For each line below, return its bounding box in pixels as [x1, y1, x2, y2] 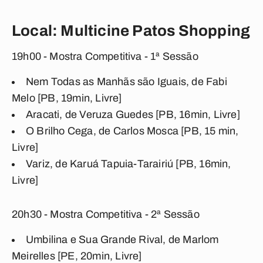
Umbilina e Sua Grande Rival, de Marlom [26, 234, 219, 245]
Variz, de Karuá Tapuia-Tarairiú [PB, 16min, [26, 158, 231, 170]
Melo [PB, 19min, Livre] [12, 92, 122, 104]
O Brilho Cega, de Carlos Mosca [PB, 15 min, [26, 125, 239, 137]
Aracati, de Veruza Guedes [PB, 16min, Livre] [26, 109, 240, 120]
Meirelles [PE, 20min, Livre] [12, 250, 142, 262]
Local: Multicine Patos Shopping [12, 22, 251, 39]
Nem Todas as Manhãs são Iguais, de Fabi [26, 76, 227, 87]
